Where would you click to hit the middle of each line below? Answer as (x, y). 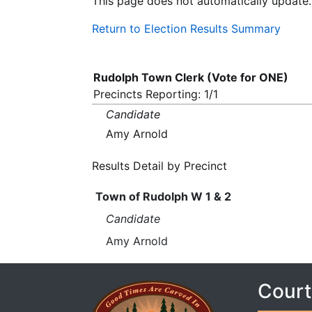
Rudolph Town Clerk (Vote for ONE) (191, 77)
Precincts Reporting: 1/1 (156, 94)
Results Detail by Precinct (159, 166)
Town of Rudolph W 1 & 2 (163, 196)
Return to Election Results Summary (186, 29)
